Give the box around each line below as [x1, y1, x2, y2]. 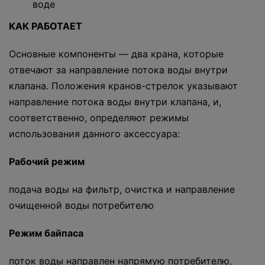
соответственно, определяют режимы [9, 112, 189, 124]
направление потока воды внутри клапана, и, [9, 96, 221, 108]
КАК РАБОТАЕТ [9, 20, 82, 33]
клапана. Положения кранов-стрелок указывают [9, 80, 238, 92]
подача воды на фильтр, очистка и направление [9, 183, 235, 196]
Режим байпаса [9, 227, 83, 240]
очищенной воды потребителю [9, 199, 154, 212]
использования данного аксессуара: [9, 128, 180, 140]
